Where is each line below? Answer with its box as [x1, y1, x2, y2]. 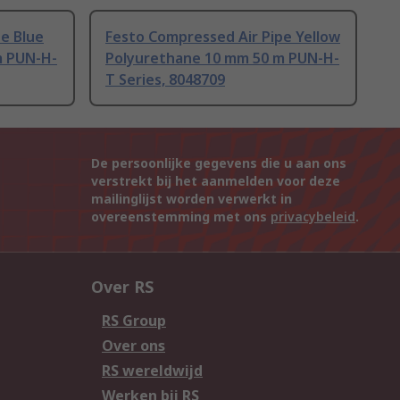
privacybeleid [271, 208, 355, 226]
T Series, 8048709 [105, 70, 225, 90]
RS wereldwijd [102, 361, 203, 381]
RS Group [102, 311, 166, 331]
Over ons [102, 336, 165, 356]
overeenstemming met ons [91, 208, 271, 226]
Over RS [91, 276, 154, 298]
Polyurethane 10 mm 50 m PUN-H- [105, 48, 339, 69]
